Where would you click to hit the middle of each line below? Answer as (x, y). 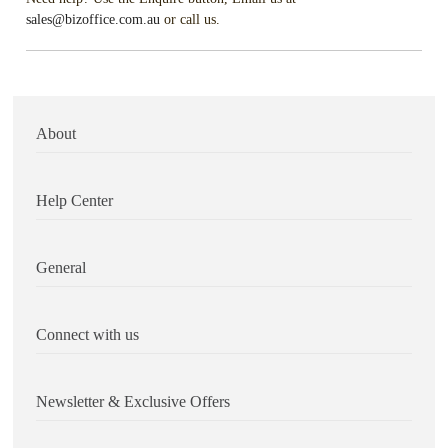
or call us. (190, 20)
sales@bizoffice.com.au (93, 20)
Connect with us (88, 335)
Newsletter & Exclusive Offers (133, 402)
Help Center (75, 201)
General (61, 268)
